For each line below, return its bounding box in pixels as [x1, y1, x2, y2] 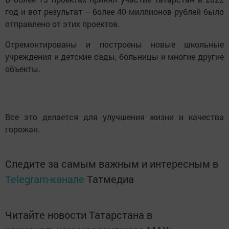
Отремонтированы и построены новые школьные [5, 39, 224, 50]
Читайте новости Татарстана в [5, 208, 152, 221]
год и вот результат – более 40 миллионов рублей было [5, 6, 224, 17]
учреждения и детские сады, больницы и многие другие [5, 51, 224, 62]
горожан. [5, 124, 40, 134]
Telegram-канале [5, 172, 84, 186]
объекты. [5, 63, 40, 74]
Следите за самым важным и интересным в [5, 157, 218, 170]
